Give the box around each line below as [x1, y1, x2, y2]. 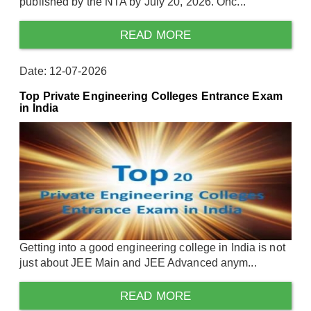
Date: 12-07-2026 [19, 65, 107, 78]
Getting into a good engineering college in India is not [19, 241, 285, 253]
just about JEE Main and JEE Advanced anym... [19, 256, 257, 269]
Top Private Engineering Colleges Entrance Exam [19, 90, 283, 103]
